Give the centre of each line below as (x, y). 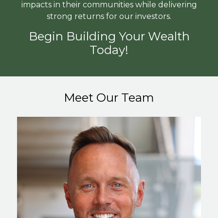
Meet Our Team (109, 97)
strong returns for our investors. (109, 16)
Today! (109, 50)
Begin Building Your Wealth (109, 36)
